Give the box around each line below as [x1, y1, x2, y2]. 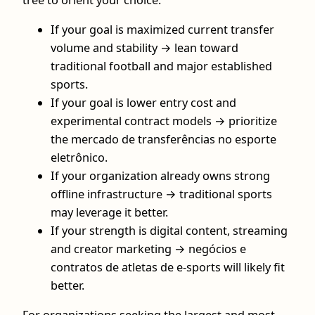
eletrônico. [51, 150, 108, 166]
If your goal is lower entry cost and [51, 95, 236, 111]
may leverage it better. [51, 205, 168, 221]
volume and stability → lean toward [51, 40, 238, 56]
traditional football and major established [51, 58, 272, 75]
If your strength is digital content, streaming [51, 223, 288, 239]
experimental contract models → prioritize [51, 113, 277, 129]
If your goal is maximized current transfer [51, 22, 274, 38]
